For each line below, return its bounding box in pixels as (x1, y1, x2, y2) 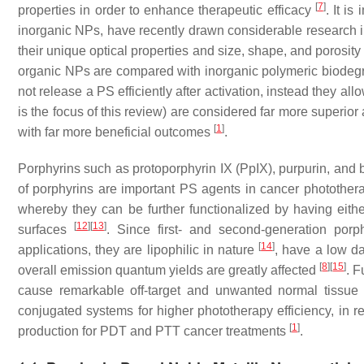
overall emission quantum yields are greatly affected (18, 263, 320, 277)
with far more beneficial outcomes (18, 125, 214, 139)
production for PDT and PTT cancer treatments (18, 324, 289, 338)
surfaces (18, 223, 74, 236)
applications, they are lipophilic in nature (18, 243, 259, 257)
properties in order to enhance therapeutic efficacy (18, 3, 315, 17)
